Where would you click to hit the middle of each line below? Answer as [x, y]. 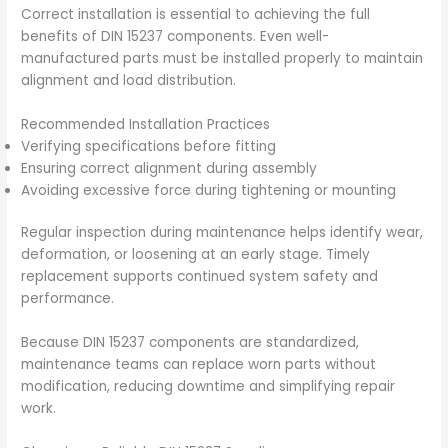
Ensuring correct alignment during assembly [169, 168]
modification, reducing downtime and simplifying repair [208, 387]
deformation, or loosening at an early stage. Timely [196, 255]
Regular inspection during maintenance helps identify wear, [222, 233]
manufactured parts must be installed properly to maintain [222, 58]
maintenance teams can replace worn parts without [199, 365]
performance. [68, 299]
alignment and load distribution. [129, 80]
